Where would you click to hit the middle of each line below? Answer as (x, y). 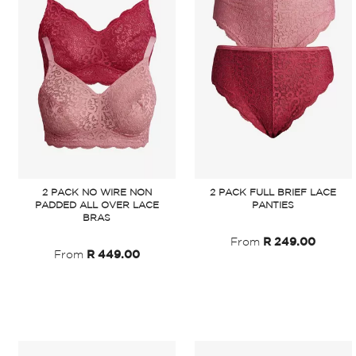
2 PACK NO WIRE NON (97, 193)
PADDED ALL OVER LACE (97, 205)
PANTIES (273, 205)
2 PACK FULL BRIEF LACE (273, 193)
